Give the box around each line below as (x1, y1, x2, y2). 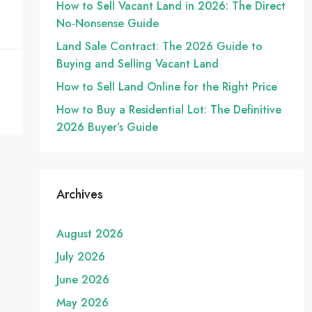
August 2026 (56, 226, 123, 242)
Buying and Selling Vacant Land (56, 56, 219, 72)
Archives (56, 185, 103, 203)
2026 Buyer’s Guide (56, 119, 158, 135)
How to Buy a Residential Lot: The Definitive (56, 102, 281, 118)
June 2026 (56, 272, 109, 288)
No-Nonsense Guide (56, 15, 159, 31)
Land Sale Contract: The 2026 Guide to (56, 38, 263, 54)
